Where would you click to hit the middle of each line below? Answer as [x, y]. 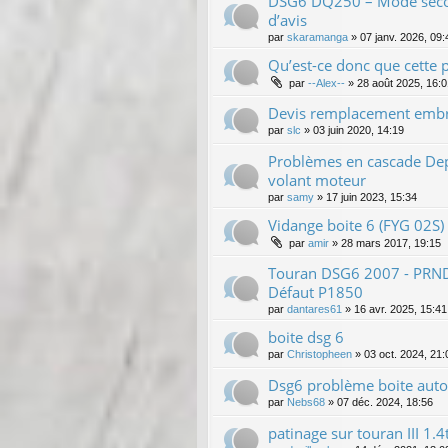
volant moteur [317, 179]
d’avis [287, 19]
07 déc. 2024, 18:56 [385, 401]
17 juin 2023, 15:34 [371, 196]
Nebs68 [306, 401]
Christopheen [319, 353]
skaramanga [317, 36]
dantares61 [314, 308]
